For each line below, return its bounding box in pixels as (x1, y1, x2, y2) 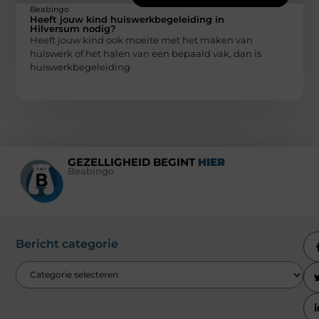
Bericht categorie (16, 236, 119, 251)
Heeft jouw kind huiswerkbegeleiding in (30, 13, 225, 25)
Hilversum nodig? (30, 22, 117, 34)
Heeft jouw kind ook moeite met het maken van (30, 33, 253, 46)
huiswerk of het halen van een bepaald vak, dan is (30, 47, 262, 59)
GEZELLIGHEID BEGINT (67, 155, 198, 169)
